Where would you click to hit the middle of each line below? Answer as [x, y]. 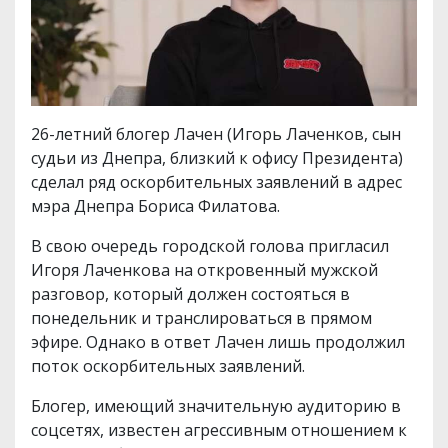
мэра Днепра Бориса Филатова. [155, 206]
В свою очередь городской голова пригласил [210, 246]
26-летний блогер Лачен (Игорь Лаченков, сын [216, 134]
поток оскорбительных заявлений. [168, 366]
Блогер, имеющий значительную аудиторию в [216, 406]
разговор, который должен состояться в [190, 294]
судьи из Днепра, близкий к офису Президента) [217, 158]
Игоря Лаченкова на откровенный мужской [204, 270]
